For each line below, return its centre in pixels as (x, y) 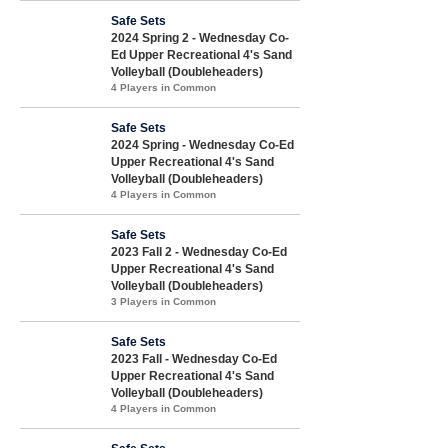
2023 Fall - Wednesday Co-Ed (194, 358)
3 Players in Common (163, 301)
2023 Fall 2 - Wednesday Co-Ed (199, 251)
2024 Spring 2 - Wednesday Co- (200, 37)
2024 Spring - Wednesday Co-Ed (202, 144)
